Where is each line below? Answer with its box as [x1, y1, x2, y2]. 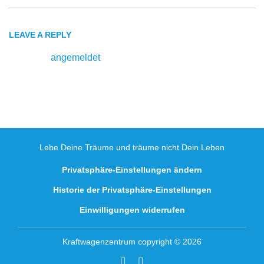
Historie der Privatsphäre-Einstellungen [52, 186, 212, 194]
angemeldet [51, 52, 100, 62]
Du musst [9, 52, 51, 62]
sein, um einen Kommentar [100, 52, 214, 62]
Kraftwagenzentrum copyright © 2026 [62, 237, 202, 246]
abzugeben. [9, 68, 58, 78]
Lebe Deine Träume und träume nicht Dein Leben [39, 143, 225, 152]
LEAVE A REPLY [9, 30, 71, 39]
